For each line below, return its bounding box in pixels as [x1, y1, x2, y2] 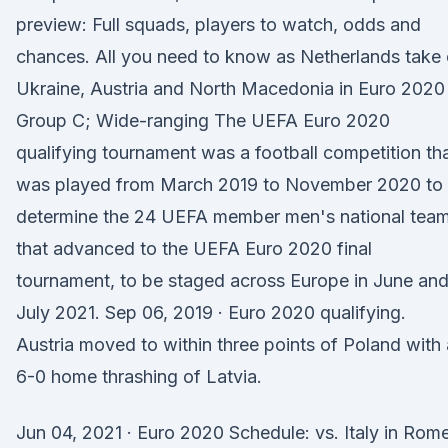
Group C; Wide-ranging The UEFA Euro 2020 [16, 110, 390, 131]
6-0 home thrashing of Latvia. [16, 366, 262, 387]
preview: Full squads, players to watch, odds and [16, 14, 421, 35]
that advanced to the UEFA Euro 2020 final [16, 238, 372, 259]
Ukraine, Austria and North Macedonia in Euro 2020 [16, 78, 445, 99]
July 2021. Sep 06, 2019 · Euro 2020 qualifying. [16, 302, 406, 323]
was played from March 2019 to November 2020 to [16, 174, 443, 195]
